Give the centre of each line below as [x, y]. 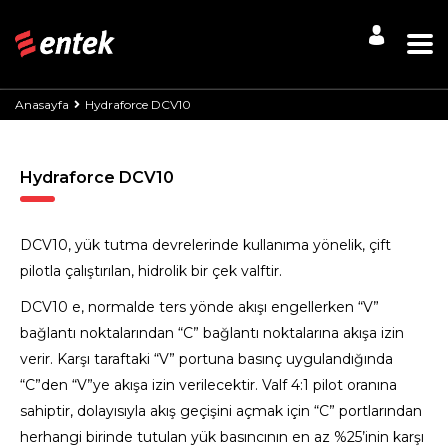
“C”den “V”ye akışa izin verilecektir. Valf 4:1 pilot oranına [208, 385]
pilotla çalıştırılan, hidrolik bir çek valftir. [151, 271]
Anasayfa [42, 105]
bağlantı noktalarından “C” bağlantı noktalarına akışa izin [212, 333]
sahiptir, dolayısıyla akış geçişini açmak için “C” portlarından [221, 411]
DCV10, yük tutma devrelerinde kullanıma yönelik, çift [205, 245]
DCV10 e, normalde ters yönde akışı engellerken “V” [199, 307]
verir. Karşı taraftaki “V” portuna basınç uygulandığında [206, 359]
